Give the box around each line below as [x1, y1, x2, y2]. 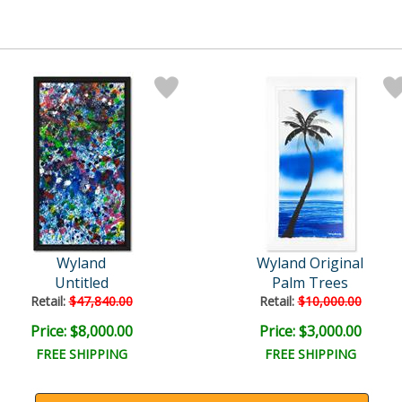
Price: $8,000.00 [30, 320, 133, 341]
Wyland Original [257, 252, 363, 273]
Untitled [54, 272, 109, 293]
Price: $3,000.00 [258, 320, 362, 341]
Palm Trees [272, 272, 348, 293]
